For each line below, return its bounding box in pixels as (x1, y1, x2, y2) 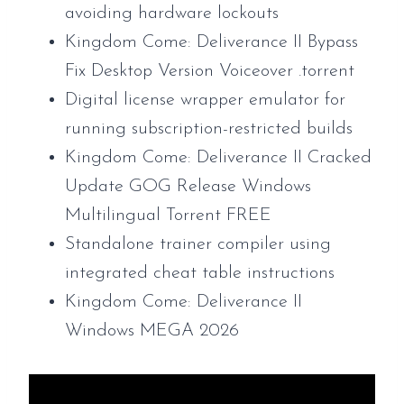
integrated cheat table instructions (65, 264, 335, 282)
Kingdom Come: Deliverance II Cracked (65, 149, 372, 167)
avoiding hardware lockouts (65, 5, 279, 23)
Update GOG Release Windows (65, 178, 311, 196)
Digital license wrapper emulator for (65, 91, 345, 109)
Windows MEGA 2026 (65, 322, 239, 340)
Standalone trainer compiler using (65, 235, 331, 253)
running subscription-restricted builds (65, 120, 353, 138)
